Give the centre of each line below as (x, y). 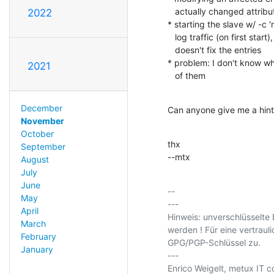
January (37, 249)
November (42, 120)
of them (190, 75)
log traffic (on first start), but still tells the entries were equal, (171, 37)
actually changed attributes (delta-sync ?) (171, 11)
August (35, 159)
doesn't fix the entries (171, 50)
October (37, 133)
